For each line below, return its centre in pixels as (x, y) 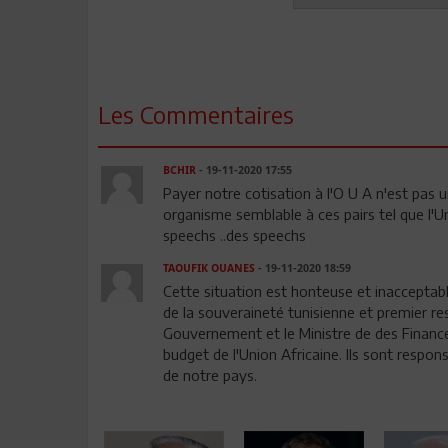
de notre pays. (209, 374)
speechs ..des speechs (234, 234)
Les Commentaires (196, 113)
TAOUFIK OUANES (208, 268)
